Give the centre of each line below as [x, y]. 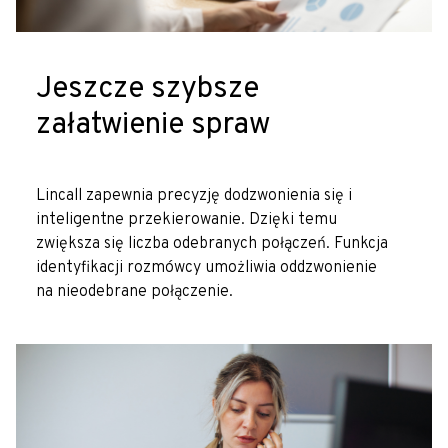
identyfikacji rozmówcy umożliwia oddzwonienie [206, 267]
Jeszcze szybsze [147, 89]
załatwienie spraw [153, 125]
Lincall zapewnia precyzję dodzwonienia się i [194, 195]
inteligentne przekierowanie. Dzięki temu [186, 219]
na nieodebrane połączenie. [134, 291]
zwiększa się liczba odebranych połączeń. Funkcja [212, 243]
